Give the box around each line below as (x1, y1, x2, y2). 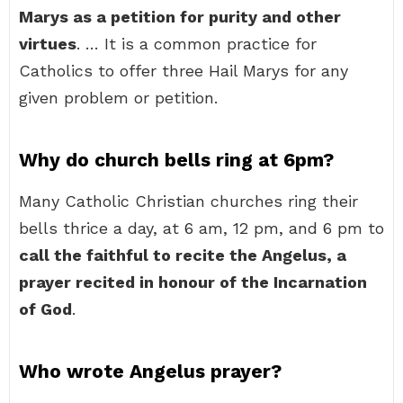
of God (19, 300, 72, 318)
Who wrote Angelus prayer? (19, 360, 282, 382)
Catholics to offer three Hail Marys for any (19, 61, 348, 80)
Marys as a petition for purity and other (19, 7, 341, 26)
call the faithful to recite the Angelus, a (19, 246, 346, 264)
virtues (19, 34, 76, 53)
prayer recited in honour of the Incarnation (19, 273, 367, 291)
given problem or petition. (19, 88, 218, 107)
